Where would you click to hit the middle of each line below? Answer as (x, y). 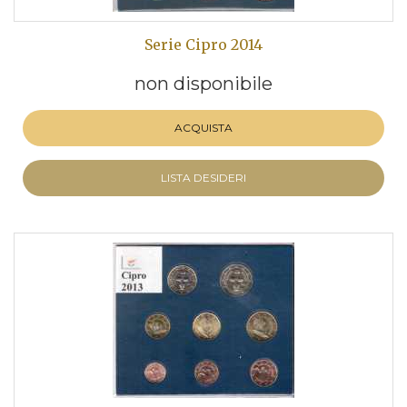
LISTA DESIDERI (203, 178)
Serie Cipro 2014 (203, 45)
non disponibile (203, 84)
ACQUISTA (203, 128)
